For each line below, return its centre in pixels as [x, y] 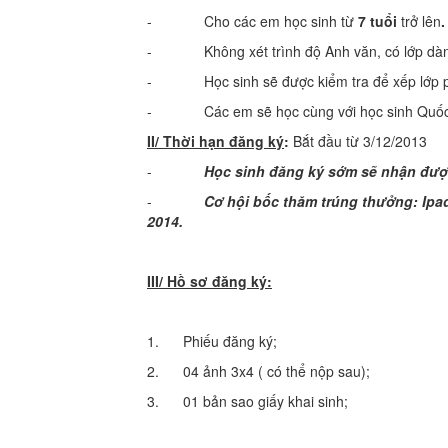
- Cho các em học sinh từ [252, 21]
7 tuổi [377, 21]
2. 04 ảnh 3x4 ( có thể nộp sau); [258, 371]
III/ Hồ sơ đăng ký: [209, 281]
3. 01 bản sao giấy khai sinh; [247, 401]
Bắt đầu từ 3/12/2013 [360, 141]
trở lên [419, 21]
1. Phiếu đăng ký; [212, 341]
